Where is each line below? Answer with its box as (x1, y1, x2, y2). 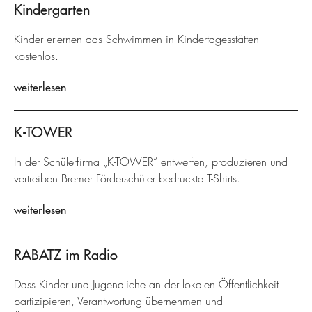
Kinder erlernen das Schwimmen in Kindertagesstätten (14, 32, 259, 47)
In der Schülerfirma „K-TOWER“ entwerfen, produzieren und (14, 155, 288, 169)
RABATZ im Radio (14, 246, 118, 263)
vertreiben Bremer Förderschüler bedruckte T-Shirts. (14, 171, 240, 186)
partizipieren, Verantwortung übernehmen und (14, 294, 223, 309)
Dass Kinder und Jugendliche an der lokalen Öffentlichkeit (14, 277, 279, 292)
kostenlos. (14, 49, 58, 63)
